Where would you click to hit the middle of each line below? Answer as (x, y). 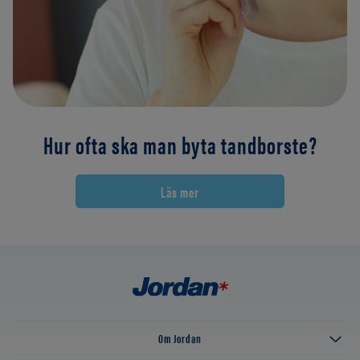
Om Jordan (180, 338)
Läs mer (180, 191)
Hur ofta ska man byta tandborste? (180, 145)
